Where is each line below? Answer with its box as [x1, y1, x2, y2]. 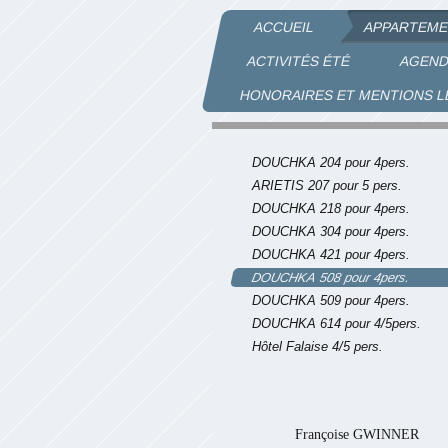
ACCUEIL [252, 19, 316, 35]
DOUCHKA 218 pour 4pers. [252, 200, 410, 216]
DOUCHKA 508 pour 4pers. [250, 269, 412, 285]
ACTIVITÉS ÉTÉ [245, 53, 352, 69]
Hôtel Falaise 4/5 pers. [252, 338, 383, 354]
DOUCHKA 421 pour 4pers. [252, 246, 410, 262]
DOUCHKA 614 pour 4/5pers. [252, 315, 421, 331]
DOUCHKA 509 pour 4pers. [252, 292, 410, 308]
